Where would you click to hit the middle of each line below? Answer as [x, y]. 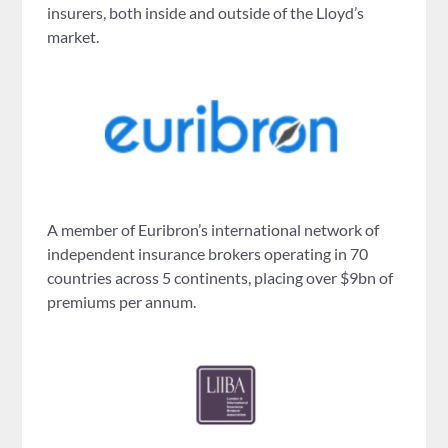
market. [73, 37]
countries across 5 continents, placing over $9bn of [220, 277]
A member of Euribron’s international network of [213, 229]
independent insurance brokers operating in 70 [208, 253]
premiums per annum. [122, 301]
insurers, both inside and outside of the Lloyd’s [206, 13]
